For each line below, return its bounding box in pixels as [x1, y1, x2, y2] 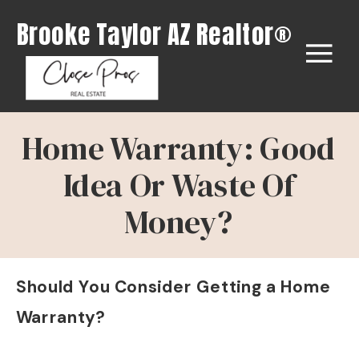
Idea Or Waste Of [63, 163, 295, 207]
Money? [124, 200, 234, 244]
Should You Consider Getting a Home [15, 276, 331, 299]
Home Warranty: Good [22, 127, 337, 170]
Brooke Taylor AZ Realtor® [16, 15, 292, 53]
